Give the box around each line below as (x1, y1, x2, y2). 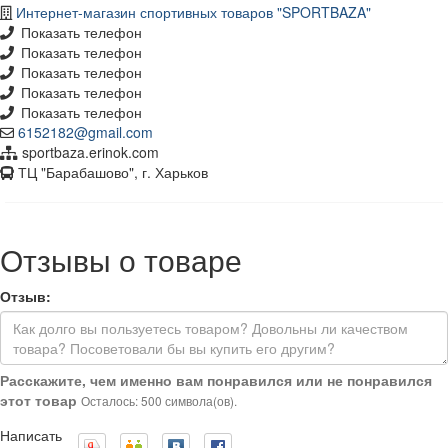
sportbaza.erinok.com (18, 141, 159, 162)
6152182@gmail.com (18, 121, 153, 142)
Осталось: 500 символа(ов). (81, 391, 237, 409)
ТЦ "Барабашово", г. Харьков (14, 161, 208, 182)
